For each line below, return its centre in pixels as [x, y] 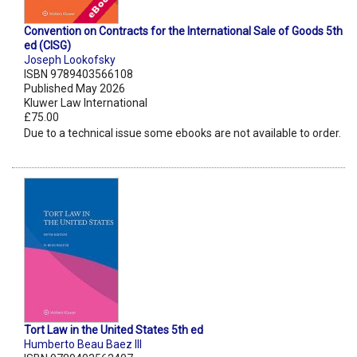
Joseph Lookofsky [70, 60]
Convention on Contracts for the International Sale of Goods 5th [183, 31]
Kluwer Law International [86, 103]
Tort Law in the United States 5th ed [114, 330]
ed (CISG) [47, 46]
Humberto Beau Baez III [83, 345]
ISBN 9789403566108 [78, 75]
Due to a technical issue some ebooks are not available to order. [182, 133]
